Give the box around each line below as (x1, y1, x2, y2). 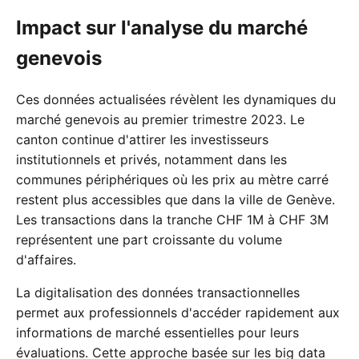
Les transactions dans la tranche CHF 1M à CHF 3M (16, 211, 329, 228)
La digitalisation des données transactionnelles (16, 284, 300, 301)
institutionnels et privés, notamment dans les (16, 151, 287, 167)
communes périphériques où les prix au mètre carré (16, 171, 329, 188)
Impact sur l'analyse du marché (16, 15, 308, 39)
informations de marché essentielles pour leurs (16, 324, 299, 341)
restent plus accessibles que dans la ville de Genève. (16, 191, 335, 208)
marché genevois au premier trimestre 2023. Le (16, 111, 305, 127)
